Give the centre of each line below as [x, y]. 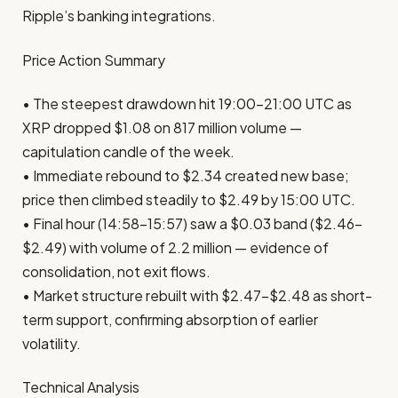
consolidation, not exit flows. [116, 271]
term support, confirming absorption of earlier [170, 319]
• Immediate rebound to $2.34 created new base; [186, 175]
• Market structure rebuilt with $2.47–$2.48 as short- [197, 295]
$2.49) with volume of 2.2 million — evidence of [175, 247]
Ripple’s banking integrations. [119, 16]
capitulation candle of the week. [128, 151]
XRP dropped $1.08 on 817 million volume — [162, 127]
